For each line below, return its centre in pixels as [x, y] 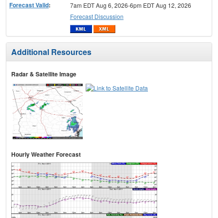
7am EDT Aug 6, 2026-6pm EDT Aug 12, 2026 [130, 5]
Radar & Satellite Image [44, 74]
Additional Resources [51, 52]
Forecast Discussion [97, 17]
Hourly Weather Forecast [46, 154]
